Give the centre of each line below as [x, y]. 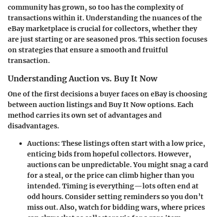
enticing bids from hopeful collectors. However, [109, 154]
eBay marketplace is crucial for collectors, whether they [102, 28]
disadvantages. [33, 126]
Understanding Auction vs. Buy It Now [83, 78]
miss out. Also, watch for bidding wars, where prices [116, 207]
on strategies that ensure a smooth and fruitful [88, 50]
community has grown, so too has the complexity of [96, 7]
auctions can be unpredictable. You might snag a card [118, 164]
